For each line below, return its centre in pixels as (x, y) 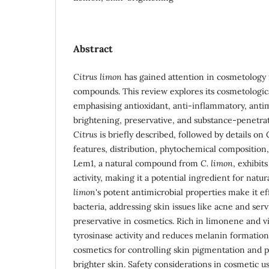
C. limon (217, 163)
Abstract (93, 48)
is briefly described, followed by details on (182, 134)
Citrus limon (99, 77)
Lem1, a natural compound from (137, 163)
